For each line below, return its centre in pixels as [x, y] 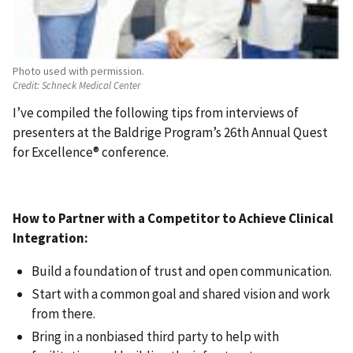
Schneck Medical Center [90, 85]
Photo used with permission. [78, 71]
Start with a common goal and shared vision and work [181, 294]
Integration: [50, 238]
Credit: [26, 85]
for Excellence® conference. [91, 152]
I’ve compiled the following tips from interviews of [156, 113]
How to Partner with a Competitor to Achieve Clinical [173, 218]
